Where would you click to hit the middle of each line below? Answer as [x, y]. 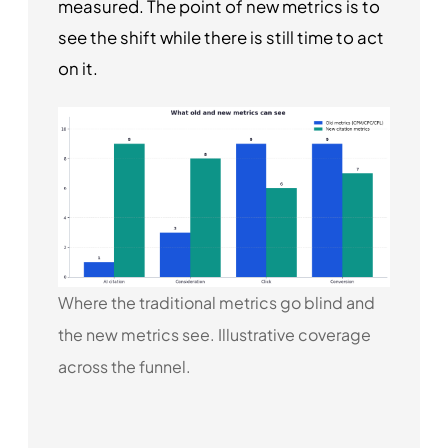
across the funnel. [124, 366]
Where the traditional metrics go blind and [216, 302]
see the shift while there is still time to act [221, 37]
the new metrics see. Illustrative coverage [214, 334]
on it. [78, 68]
